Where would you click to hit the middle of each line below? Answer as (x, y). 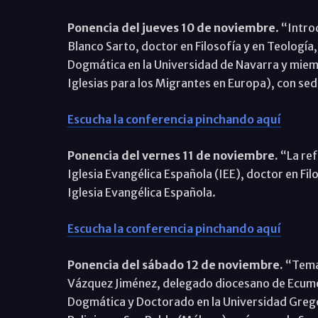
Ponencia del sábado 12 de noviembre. (175, 264)
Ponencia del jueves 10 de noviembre (171, 27)
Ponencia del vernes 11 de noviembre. (172, 155)
